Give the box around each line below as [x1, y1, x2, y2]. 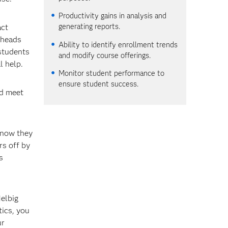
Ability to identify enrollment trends [59, 40, 178, 49]
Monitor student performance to [59, 69, 165, 78]
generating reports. [59, 22, 121, 32]
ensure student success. [59, 79, 139, 89]
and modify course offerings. [59, 50, 151, 60]
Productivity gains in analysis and [59, 11, 167, 21]
